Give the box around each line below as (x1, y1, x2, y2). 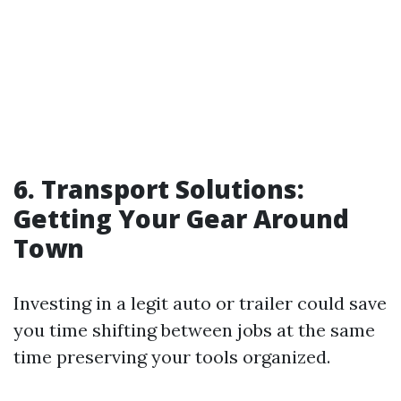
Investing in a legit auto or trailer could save (13, 292, 387, 314)
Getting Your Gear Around (13, 201, 349, 235)
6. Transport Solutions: (13, 172, 304, 206)
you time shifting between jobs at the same (13, 319, 375, 341)
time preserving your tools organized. (13, 346, 330, 368)
